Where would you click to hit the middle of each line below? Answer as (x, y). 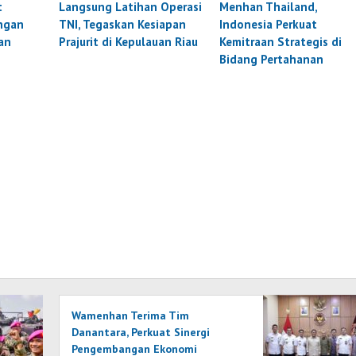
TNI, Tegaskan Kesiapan (123, 24)
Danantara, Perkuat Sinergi (141, 333)
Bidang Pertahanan (272, 59)
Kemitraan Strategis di (281, 41)
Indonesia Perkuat (269, 24)
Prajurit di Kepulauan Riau (129, 41)
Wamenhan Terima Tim (131, 316)
